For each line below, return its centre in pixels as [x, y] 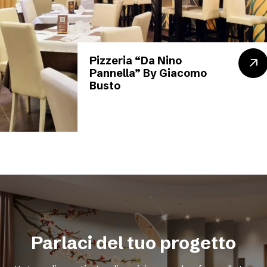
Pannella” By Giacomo [148, 73]
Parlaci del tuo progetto [133, 243]
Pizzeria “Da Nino [135, 60]
